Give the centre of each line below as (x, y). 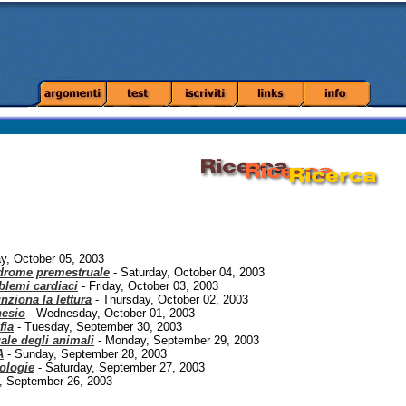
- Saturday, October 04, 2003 (187, 272)
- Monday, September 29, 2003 (177, 340)
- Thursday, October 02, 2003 (170, 300)
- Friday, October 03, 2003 (148, 286)
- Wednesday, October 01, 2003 (110, 313)
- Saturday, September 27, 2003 (120, 367)
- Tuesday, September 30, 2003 (98, 327)
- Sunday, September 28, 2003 (85, 354)
